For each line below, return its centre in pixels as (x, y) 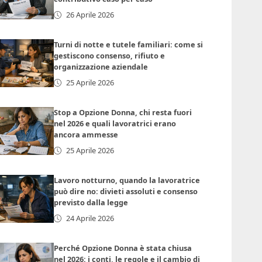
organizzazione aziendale (101, 67)
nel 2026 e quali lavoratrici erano (115, 124)
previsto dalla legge (91, 203)
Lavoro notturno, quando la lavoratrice (127, 180)
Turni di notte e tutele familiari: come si (129, 45)
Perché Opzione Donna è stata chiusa (123, 248)
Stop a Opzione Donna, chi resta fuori (123, 113)
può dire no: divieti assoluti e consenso (126, 192)
